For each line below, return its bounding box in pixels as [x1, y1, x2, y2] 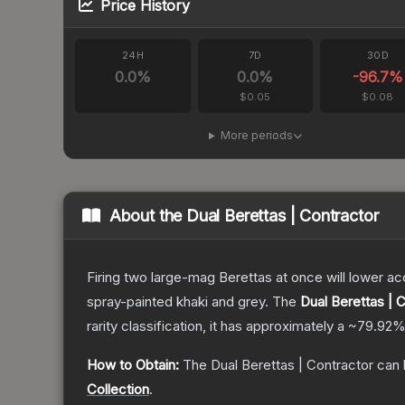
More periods [220, 128, 293, 143]
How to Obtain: [87, 356, 179, 374]
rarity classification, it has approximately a [87, 317, 348, 335]
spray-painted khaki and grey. [87, 293, 268, 311]
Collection [87, 381, 149, 399]
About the [108, 206, 187, 226]
